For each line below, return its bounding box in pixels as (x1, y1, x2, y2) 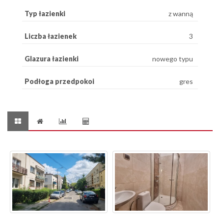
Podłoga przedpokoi (25, 77, 94, 85)
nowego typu (152, 54, 193, 63)
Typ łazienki (25, 9, 65, 18)
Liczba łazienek (25, 31, 77, 40)
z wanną (168, 9, 193, 18)
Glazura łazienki (25, 54, 79, 63)
